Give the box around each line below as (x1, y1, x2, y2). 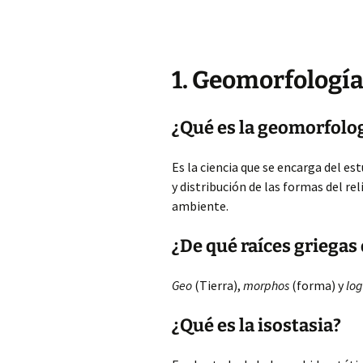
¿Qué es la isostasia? (172, 314, 341, 336)
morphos (243, 277, 289, 293)
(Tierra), (192, 277, 243, 293)
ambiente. (172, 198, 228, 214)
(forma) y (289, 277, 346, 293)
